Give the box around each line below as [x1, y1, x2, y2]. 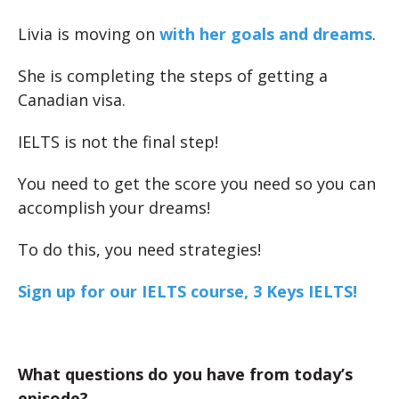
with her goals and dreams [159, 23, 372, 45]
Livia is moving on [18, 23, 159, 45]
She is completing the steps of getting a [18, 65, 328, 86]
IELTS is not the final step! [18, 131, 218, 152]
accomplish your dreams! [18, 197, 210, 218]
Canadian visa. [18, 89, 126, 110]
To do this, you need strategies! [18, 239, 261, 260]
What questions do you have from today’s [18, 363, 353, 385]
